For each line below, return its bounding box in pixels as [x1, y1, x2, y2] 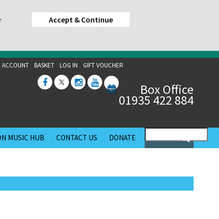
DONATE [109, 133, 135, 142]
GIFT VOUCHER [83, 61, 123, 69]
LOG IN [60, 61, 78, 69]
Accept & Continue [48, 15, 113, 24]
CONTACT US [56, 133, 97, 142]
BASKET [34, 61, 54, 69]
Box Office [140, 81, 194, 97]
